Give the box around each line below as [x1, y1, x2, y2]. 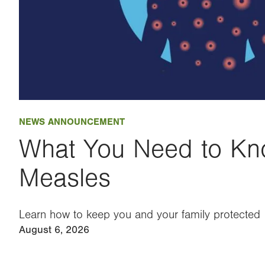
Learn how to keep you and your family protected [19, 208, 260, 221]
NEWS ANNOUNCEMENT [19, 117, 125, 127]
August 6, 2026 [19, 224, 89, 236]
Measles [19, 164, 111, 193]
